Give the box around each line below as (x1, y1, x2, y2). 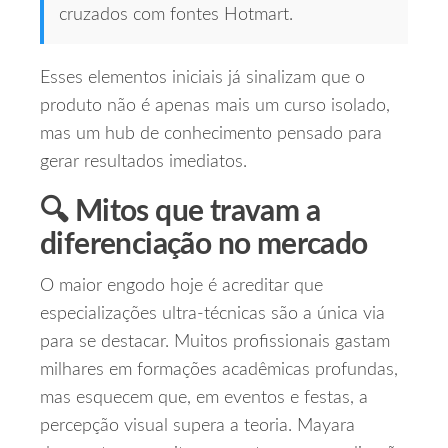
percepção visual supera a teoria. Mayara (40, 417, 355, 436)
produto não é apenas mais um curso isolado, (40, 97, 390, 116)
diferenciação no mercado (40, 230, 368, 261)
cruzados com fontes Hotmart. (59, 6, 293, 25)
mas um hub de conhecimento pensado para (40, 125, 382, 144)
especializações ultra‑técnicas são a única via (40, 305, 385, 324)
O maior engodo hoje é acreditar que (40, 277, 323, 296)
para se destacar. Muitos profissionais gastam (40, 333, 390, 352)
